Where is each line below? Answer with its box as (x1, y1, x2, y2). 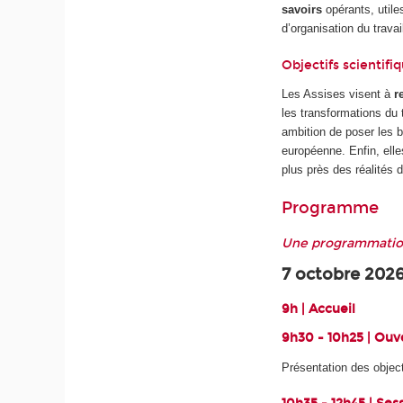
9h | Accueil (282, 301, 356, 318)
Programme (282, 198, 380, 219)
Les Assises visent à (282, 86, 395, 101)
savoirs (282, 3, 323, 17)
